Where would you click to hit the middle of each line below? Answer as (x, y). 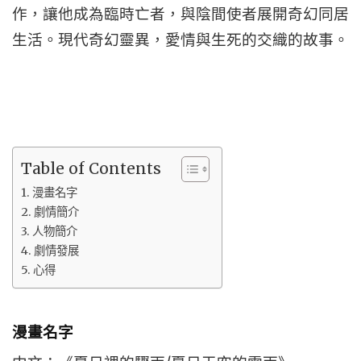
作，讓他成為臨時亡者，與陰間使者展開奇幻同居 (180, 14)
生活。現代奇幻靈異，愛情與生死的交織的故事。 (180, 39)
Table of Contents (91, 168)
